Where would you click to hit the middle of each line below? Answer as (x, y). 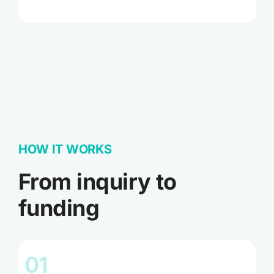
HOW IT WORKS (65, 149)
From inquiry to (97, 181)
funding (59, 208)
